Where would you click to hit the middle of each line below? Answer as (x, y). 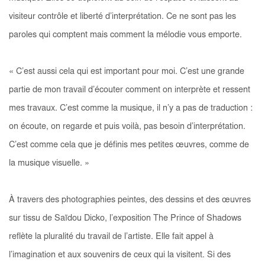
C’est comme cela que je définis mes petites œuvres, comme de (129, 145)
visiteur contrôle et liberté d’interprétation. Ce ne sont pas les (122, 17)
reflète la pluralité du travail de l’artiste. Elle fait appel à (111, 237)
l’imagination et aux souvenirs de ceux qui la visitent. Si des (120, 255)
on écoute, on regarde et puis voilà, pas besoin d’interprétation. (127, 127)
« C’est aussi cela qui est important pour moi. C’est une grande (127, 72)
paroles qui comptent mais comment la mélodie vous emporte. (127, 35)
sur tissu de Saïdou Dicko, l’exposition (81, 218)
